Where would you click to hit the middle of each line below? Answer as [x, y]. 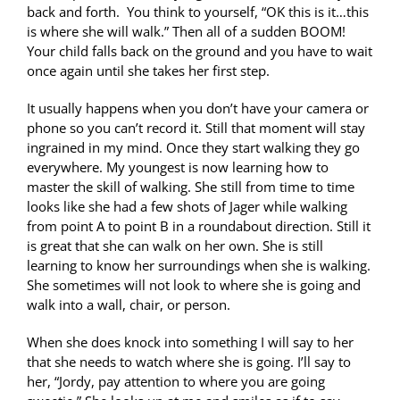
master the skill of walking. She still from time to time [191, 187]
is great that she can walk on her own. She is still [175, 246]
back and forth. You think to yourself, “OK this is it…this [198, 12]
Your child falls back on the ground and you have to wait [200, 51]
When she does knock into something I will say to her [190, 342]
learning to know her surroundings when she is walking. [199, 266]
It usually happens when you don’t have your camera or [198, 108]
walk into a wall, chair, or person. [129, 305]
